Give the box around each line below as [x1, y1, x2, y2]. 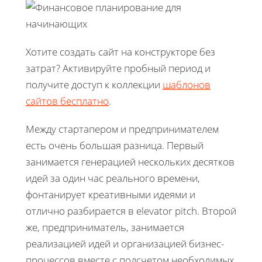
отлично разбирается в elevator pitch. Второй [26, 204, 236, 218]
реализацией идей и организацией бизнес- [26, 236, 224, 250]
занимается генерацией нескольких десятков [26, 154, 235, 168]
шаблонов [163, 77, 211, 91]
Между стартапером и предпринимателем [26, 122, 219, 136]
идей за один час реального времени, [26, 171, 200, 185]
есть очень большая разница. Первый [26, 138, 204, 152]
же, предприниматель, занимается [26, 220, 184, 234]
